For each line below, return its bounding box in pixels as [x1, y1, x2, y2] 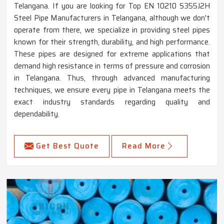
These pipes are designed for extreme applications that [14, 48, 210, 60]
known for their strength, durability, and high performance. [14, 36, 210, 48]
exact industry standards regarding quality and [14, 96, 210, 108]
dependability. [14, 108, 59, 120]
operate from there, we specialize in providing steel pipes [14, 24, 210, 36]
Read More [122, 140, 165, 152]
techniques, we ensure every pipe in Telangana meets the [14, 84, 210, 96]
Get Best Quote [36, 140, 99, 152]
